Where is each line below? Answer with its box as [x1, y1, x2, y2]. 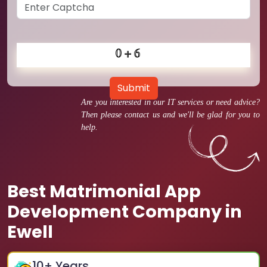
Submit [117, 81, 150, 95]
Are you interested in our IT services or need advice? [81, 98, 260, 107]
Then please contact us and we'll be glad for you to [81, 110, 260, 119]
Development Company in [7, 200, 242, 223]
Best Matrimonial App [7, 179, 201, 203]
